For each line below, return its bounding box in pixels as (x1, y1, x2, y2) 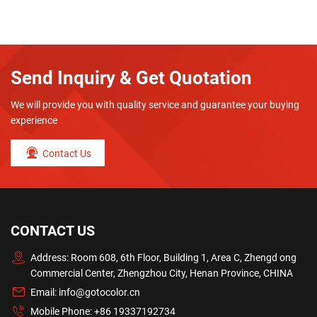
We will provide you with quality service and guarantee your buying (11, 98, 299, 110)
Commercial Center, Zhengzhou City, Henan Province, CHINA (30, 267, 294, 279)
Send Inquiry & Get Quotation (11, 67, 252, 89)
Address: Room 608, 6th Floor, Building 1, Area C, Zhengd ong (30, 251, 297, 263)
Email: (30, 287, 59, 299)
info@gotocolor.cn (59, 287, 141, 299)
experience (11, 114, 57, 126)
